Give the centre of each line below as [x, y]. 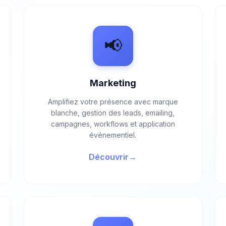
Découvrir [109, 157]
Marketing [113, 83]
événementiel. [113, 135]
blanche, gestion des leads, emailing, [113, 113]
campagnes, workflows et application [113, 124]
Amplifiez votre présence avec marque [113, 102]
